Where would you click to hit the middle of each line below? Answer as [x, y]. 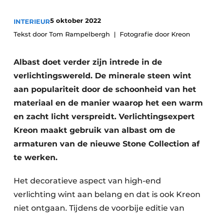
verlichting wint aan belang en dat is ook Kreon [107, 194]
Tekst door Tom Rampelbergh [62, 34]
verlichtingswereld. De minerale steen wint [102, 76]
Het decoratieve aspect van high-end [87, 181]
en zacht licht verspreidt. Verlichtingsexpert [104, 117]
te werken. [36, 157]
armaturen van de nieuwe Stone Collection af [107, 144]
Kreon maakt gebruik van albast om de [94, 130]
